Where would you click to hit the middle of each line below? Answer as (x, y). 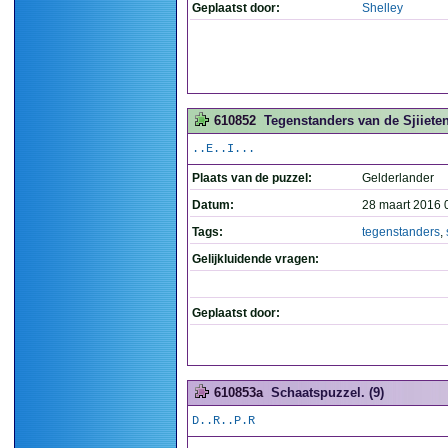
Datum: (213, 205)
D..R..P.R (223, 421)
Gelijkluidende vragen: (255, 259)
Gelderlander (398, 178)
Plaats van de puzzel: (252, 178)
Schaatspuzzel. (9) (327, 392)
